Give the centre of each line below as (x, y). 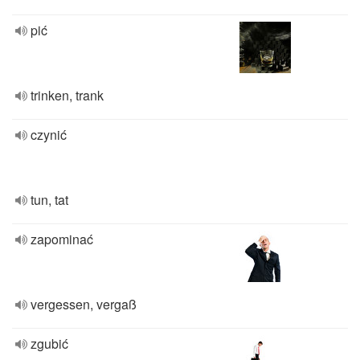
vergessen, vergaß (84, 304)
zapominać (62, 239)
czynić (49, 135)
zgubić (49, 344)
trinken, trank (67, 95)
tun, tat (49, 200)
